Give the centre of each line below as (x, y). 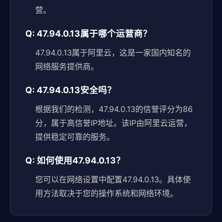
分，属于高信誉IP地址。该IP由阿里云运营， (113, 123)
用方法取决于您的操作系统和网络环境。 (107, 193)
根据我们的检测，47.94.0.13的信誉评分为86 (114, 109)
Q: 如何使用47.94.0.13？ (75, 160)
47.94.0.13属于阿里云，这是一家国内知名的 (113, 53)
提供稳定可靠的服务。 (75, 137)
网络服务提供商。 (67, 66)
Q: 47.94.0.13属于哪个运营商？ (88, 33)
